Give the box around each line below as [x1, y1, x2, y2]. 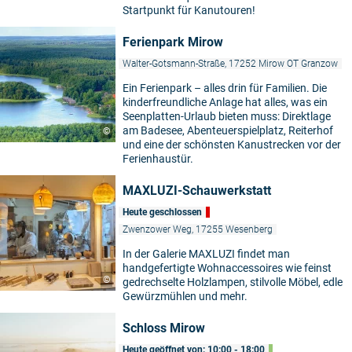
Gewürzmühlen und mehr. [123, 290, 247, 303]
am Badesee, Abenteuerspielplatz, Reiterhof [123, 124, 333, 137]
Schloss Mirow [123, 321, 205, 336]
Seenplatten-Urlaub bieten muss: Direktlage [123, 110, 331, 123]
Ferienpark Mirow [123, 35, 223, 50]
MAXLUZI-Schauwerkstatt [123, 183, 271, 199]
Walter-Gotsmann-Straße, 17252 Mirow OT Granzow [123, 58, 338, 70]
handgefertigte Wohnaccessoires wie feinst [123, 262, 332, 275]
